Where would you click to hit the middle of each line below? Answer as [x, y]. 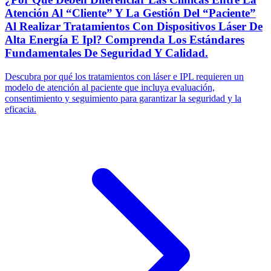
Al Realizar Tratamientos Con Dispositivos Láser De [134, 26]
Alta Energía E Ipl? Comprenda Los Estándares [125, 39]
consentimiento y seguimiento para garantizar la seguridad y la [123, 98]
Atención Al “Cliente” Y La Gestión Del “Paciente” [130, 13]
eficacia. [21, 109]
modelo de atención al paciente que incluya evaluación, [110, 87]
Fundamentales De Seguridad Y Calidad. [106, 53]
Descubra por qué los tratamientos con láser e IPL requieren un [124, 76]
